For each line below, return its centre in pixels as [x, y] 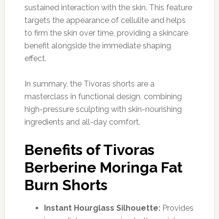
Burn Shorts [66, 185]
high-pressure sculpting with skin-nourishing [103, 109]
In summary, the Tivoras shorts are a [89, 84]
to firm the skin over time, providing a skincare [106, 33]
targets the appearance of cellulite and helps [105, 20]
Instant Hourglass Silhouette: [102, 208]
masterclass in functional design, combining [103, 96]
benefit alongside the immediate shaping [98, 45]
